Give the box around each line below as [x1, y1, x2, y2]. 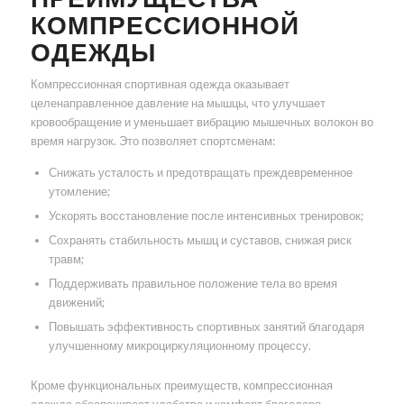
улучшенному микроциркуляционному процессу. [48, 338, 311, 353]
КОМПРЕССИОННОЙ [30, 9, 299, 41]
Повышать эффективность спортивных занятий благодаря [48, 319, 364, 335]
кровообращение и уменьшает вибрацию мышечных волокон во [30, 115, 373, 130]
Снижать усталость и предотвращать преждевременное [48, 165, 353, 180]
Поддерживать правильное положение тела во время [48, 276, 337, 291]
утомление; [48, 184, 110, 199]
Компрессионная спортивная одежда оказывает [30, 77, 289, 92]
